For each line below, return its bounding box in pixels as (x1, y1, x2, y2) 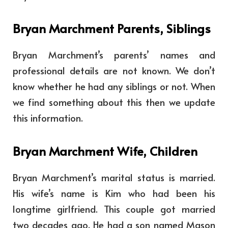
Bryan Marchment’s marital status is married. (13, 170, 215, 184)
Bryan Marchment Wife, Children (13, 142, 197, 160)
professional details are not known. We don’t (13, 64, 215, 77)
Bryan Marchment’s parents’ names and (13, 48, 215, 62)
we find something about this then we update (13, 95, 215, 109)
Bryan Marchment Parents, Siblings (13, 20, 211, 37)
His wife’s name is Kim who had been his (13, 186, 215, 200)
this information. (13, 111, 83, 125)
